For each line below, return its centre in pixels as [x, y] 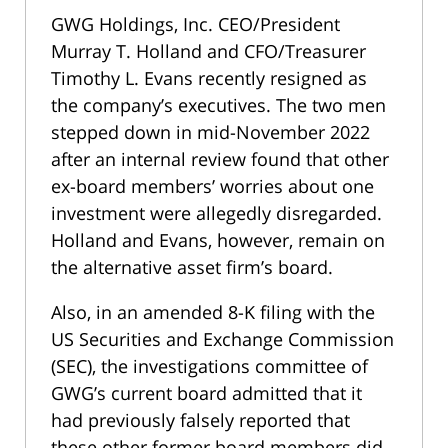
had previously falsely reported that [200, 420]
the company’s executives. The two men [218, 105]
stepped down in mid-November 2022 [210, 132]
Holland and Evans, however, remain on [218, 240]
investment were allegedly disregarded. [216, 213]
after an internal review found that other [220, 159]
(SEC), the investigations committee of [209, 366]
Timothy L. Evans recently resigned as [209, 78]
